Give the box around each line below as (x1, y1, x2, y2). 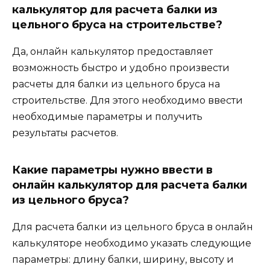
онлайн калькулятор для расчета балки (12, 178, 247, 192)
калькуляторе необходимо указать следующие (12, 237, 251, 250)
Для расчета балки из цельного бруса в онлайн (12, 221, 253, 233)
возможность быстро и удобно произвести (12, 62, 230, 74)
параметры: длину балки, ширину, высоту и (12, 254, 234, 266)
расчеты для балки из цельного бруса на (12, 78, 220, 90)
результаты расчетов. (12, 127, 118, 139)
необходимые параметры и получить (12, 111, 202, 123)
